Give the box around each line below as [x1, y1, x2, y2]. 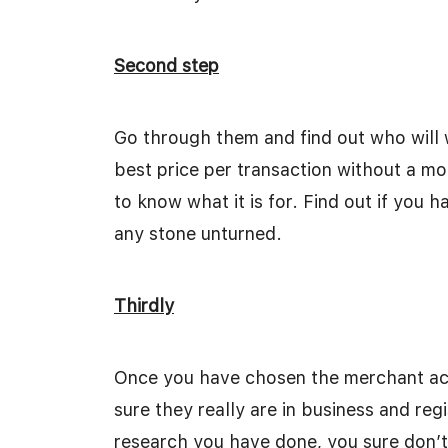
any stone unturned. [114, 223, 282, 244]
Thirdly [114, 295, 174, 316]
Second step [114, 55, 219, 76]
